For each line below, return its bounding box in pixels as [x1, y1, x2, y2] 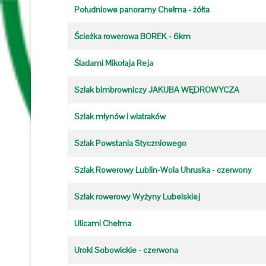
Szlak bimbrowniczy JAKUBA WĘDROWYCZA [74, 84, 239, 95]
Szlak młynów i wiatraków [74, 111, 166, 122]
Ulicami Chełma [74, 218, 131, 229]
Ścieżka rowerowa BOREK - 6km [74, 31, 191, 42]
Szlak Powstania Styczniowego [74, 138, 186, 148]
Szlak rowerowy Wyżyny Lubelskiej [74, 191, 200, 202]
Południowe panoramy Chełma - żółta [74, 4, 210, 15]
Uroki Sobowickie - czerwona [74, 245, 178, 255]
